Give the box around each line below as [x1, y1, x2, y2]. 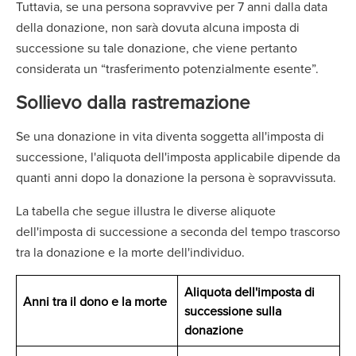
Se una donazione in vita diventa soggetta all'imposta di [16, 127, 324, 145]
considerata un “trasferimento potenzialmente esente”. [16, 60, 325, 77]
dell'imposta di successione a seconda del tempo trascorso [16, 222, 340, 240]
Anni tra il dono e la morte [23, 292, 170, 310]
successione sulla [184, 302, 281, 319]
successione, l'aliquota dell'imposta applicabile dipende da [16, 148, 340, 165]
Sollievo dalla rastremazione [16, 88, 255, 115]
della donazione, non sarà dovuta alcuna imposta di [16, 18, 300, 36]
